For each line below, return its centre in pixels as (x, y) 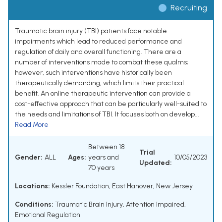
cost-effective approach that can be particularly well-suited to (111, 104)
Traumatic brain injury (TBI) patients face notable (91, 31)
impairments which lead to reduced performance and (98, 42)
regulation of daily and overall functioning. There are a (98, 52)
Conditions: (34, 205)
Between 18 (107, 147)
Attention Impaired (155, 205)
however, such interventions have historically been (93, 73)
